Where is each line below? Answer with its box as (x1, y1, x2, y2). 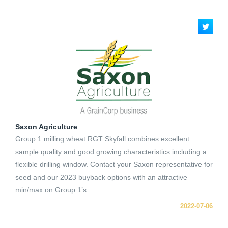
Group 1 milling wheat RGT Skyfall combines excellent (15, 135, 189, 144)
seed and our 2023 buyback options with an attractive (15, 173, 187, 182)
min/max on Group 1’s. (15, 186, 89, 194)
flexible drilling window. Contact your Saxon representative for (15, 160, 213, 169)
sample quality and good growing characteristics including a (15, 148, 207, 156)
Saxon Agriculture (15, 123, 77, 131)
